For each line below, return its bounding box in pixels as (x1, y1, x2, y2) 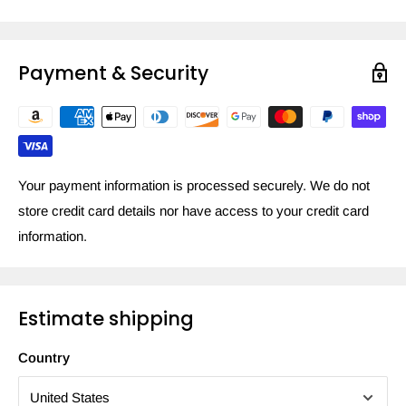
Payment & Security (18, 59, 208, 86)
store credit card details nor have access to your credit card (18, 202, 369, 218)
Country (18, 350, 70, 366)
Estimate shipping (18, 304, 194, 332)
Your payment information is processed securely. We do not (18, 177, 370, 193)
